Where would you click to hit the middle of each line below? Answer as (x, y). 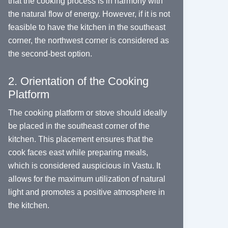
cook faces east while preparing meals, (78, 153)
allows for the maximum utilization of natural (87, 179)
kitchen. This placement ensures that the (80, 139)
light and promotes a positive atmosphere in (86, 192)
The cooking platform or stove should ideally (87, 113)
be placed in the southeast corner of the (79, 126)
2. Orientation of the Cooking (78, 81)
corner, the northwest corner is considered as (88, 41)
